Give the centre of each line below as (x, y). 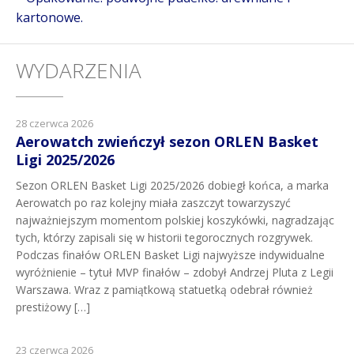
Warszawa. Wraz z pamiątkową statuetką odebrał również (164, 289)
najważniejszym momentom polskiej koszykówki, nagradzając (175, 220)
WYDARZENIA (79, 70)
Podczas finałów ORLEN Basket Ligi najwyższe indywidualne (170, 254)
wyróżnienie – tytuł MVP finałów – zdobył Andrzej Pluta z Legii (175, 272)
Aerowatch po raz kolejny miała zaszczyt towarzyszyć (153, 202)
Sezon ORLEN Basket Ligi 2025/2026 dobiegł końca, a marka (172, 185)
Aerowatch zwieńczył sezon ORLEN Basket (167, 141)
